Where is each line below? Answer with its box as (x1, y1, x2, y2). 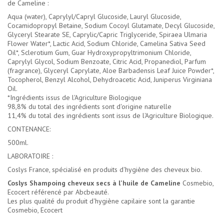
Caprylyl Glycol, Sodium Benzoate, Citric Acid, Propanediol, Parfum (7, 57, 206, 66)
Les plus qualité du (7, 196, 66, 206)
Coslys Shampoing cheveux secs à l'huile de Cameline (7, 178, 180, 188)
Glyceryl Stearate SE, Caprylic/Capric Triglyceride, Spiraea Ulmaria (7, 30, 207, 39)
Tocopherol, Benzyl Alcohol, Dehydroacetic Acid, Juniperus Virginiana (7, 75, 212, 84)
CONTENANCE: (7, 124, 50, 134)
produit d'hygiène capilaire (66, 196, 146, 206)
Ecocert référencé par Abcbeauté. (7, 187, 109, 197)
